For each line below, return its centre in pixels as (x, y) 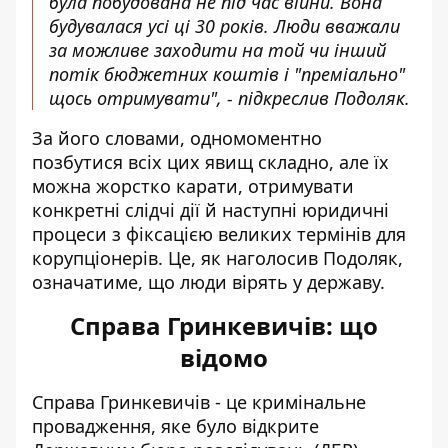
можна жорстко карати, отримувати (193, 186)
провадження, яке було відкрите (175, 426)
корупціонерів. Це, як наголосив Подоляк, (217, 258)
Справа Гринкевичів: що (224, 325)
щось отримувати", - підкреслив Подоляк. (229, 98)
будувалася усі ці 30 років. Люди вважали (224, 26)
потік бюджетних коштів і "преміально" (227, 74)
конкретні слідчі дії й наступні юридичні (210, 210)
